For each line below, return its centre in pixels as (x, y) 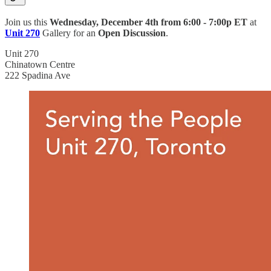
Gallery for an (70, 33)
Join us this (27, 22)
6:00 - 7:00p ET (215, 22)
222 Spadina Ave (38, 75)
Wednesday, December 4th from (115, 22)
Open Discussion (132, 33)
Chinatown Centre (40, 64)
